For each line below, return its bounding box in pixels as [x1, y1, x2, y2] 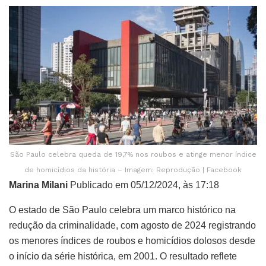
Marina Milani [9, 180, 68, 191]
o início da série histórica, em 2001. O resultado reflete [9, 251, 237, 262]
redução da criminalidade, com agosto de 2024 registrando [9, 220, 256, 231]
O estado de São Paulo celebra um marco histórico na [9, 205, 236, 216]
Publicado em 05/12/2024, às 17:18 [68, 180, 219, 191]
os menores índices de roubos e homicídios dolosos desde [9, 236, 255, 246]
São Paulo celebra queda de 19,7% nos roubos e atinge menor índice [9, 150, 256, 159]
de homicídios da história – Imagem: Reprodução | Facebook [24, 166, 242, 175]
